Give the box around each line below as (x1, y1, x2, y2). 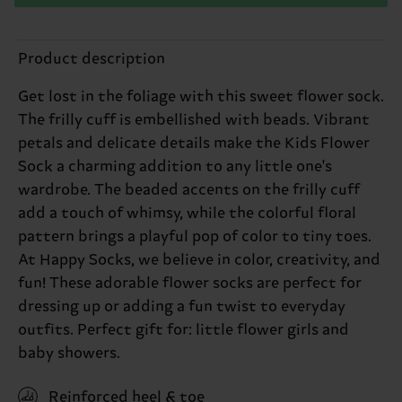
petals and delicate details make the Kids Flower (18, 134, 370, 153)
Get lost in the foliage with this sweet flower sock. (18, 87, 384, 106)
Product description (18, 49, 165, 68)
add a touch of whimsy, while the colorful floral (18, 204, 356, 223)
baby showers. (18, 344, 120, 363)
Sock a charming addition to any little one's (18, 157, 332, 176)
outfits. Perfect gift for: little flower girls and (18, 320, 349, 339)
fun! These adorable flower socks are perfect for (18, 274, 362, 293)
